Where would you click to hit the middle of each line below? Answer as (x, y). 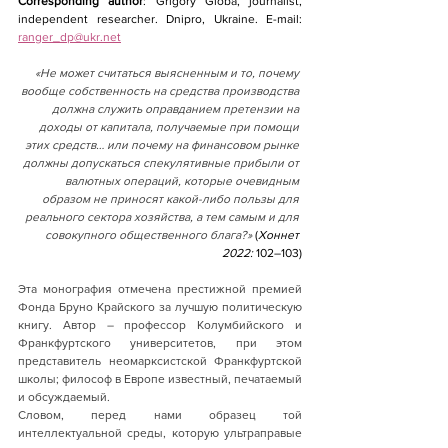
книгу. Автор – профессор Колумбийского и (160, 324)
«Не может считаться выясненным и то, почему (168, 72)
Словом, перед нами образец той (160, 414)
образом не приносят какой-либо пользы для (172, 198)
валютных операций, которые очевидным (183, 180)
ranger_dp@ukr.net (69, 36)
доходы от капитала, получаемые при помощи (170, 126)
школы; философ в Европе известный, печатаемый (160, 378)
